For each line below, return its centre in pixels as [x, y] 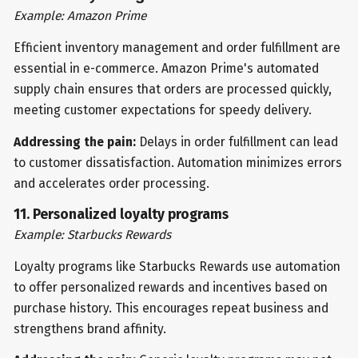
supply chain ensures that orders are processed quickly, [173, 89]
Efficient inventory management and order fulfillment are [177, 47]
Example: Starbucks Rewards [93, 234]
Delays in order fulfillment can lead [237, 141]
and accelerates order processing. [112, 183]
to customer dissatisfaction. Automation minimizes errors [178, 162]
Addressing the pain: [75, 141]
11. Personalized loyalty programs [121, 214]
